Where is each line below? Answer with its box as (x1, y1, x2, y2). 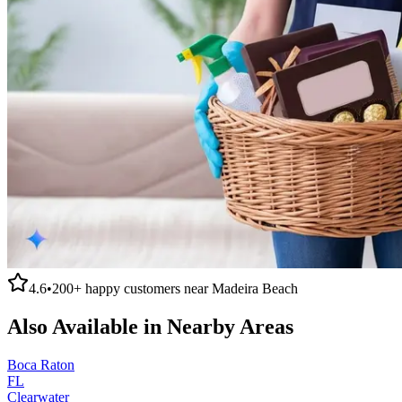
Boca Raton (7, 356, 74, 372)
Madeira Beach (212, 280, 298, 296)
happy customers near (82, 280, 212, 296)
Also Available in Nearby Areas (7, 314, 293, 338)
